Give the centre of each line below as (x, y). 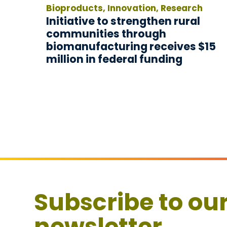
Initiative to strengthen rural (123, 21)
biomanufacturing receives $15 (131, 47)
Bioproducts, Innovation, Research (124, 8)
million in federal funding (114, 59)
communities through (106, 34)
